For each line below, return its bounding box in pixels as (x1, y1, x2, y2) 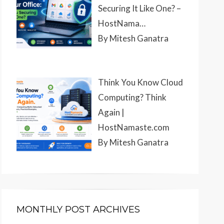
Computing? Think (97, 92, 166, 103)
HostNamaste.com (97, 122, 169, 133)
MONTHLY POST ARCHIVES (16, 204, 140, 215)
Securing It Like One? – (97, 2, 181, 13)
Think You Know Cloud (97, 77, 183, 88)
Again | (97, 107, 124, 118)
